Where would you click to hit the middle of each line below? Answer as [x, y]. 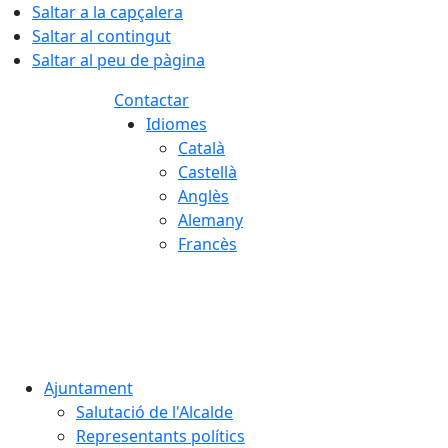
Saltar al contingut [101, 36]
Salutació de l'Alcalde [154, 412]
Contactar [151, 100]
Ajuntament [88, 388]
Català [201, 148]
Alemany [210, 220]
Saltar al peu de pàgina [118, 60]
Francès [207, 244]
